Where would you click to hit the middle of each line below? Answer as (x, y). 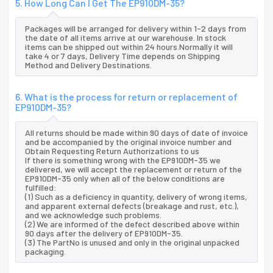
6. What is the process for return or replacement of (126, 97)
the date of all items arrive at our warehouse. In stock (126, 38)
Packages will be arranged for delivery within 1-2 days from (136, 29)
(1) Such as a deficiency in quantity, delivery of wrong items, (136, 197)
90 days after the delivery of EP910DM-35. (104, 233)
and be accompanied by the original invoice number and (128, 142)
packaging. (45, 252)
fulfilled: (41, 188)
